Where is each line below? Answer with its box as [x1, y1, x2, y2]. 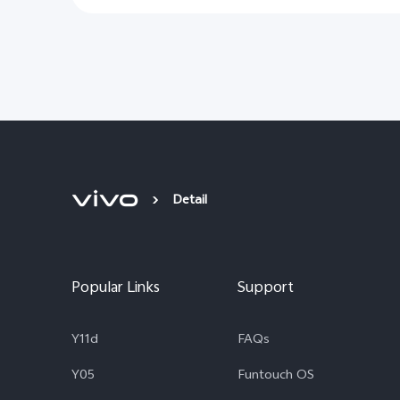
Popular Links [71, 276, 160, 302]
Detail [172, 190, 207, 212]
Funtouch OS [237, 365, 314, 387]
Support [237, 276, 294, 302]
